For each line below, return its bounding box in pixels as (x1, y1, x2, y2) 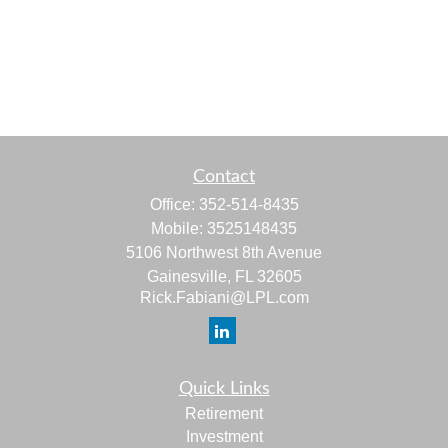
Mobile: (151, 220, 207, 237)
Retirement (185, 405, 263, 422)
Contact (193, 168, 255, 186)
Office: (149, 196, 199, 213)
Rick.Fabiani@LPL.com (139, 289, 309, 306)
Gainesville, (146, 268, 231, 285)
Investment (185, 428, 263, 445)
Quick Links (178, 380, 270, 398)
